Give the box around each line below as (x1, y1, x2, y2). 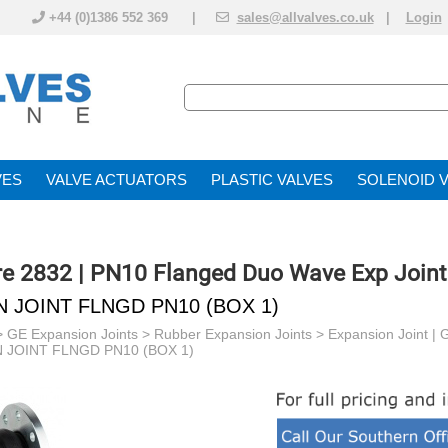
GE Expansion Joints (7, 326, 138, 342)
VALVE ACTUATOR (46, 172, 177, 188)
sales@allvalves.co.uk (236, 10, 374, 25)
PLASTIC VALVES (211, 172, 333, 188)
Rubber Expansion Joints (154, 326, 312, 342)
